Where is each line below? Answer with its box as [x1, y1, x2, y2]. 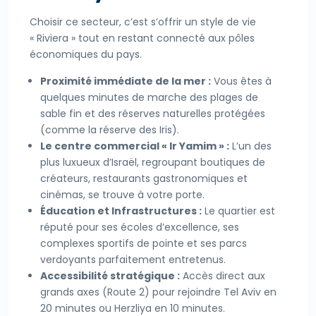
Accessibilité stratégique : [40, 269, 180, 284]
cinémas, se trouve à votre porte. [40, 188, 205, 202]
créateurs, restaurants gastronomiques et [40, 171, 248, 186]
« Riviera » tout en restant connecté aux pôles [30, 31, 255, 46]
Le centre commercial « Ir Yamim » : [40, 139, 229, 154]
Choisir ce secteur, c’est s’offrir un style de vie [30, 15, 256, 30]
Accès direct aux [180, 269, 265, 284]
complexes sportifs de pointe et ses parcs [40, 236, 247, 251]
